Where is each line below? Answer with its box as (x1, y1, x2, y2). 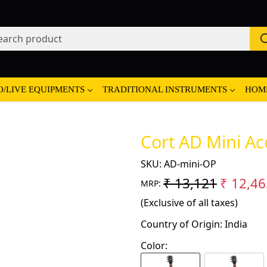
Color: (141, 238, 167, 252)
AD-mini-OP (164, 157, 216, 170)
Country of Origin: (141, 217, 225, 231)
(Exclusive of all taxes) (141, 195, 238, 209)
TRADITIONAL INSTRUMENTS (102, 84, 227, 94)
